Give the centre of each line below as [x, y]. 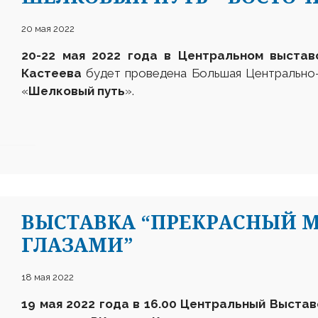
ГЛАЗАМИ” [77, 244]
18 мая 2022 [48, 277]
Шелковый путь [77, 91]
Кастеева [54, 73]
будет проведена [137, 73]
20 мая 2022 [48, 29]
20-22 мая [57, 55]
